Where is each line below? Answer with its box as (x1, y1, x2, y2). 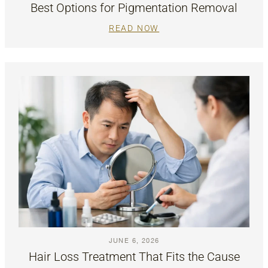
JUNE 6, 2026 (108, 237, 160, 245)
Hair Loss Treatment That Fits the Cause (28, 249, 240, 264)
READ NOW (108, 23, 160, 33)
